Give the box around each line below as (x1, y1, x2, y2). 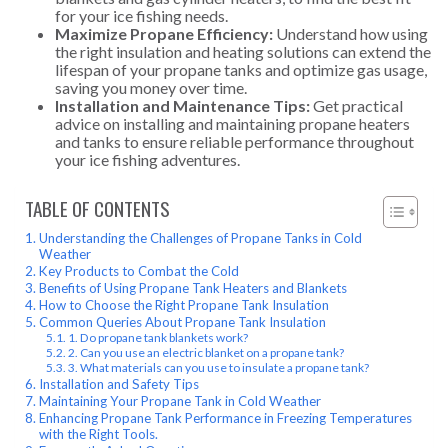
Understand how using (273, 23, 428, 43)
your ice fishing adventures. (55, 149, 240, 169)
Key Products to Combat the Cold (38, 262, 239, 279)
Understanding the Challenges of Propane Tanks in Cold (38, 229, 362, 246)
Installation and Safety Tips (38, 375, 199, 392)
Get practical (310, 95, 403, 115)
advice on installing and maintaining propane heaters (55, 113, 410, 133)
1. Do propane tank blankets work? (68, 329, 249, 345)
